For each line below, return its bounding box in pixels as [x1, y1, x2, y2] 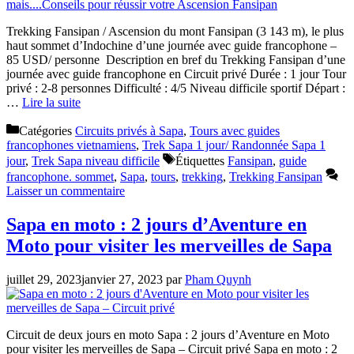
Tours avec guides [190, 124, 280, 138]
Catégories [19, 124, 75, 138]
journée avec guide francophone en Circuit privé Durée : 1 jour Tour [6, 67, 346, 81]
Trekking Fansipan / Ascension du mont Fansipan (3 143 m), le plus [6, 24, 344, 39]
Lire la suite [22, 96, 81, 110]
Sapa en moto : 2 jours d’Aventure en [6, 214, 307, 235]
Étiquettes [175, 154, 228, 168]
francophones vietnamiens [6, 138, 136, 153]
